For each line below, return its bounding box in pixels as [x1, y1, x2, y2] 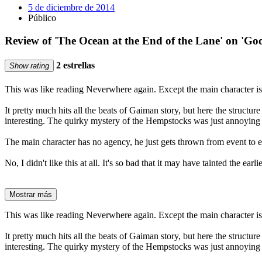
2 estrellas [54, 60, 95, 70]
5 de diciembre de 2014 [28, 2, 115, 12]
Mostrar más [9, 190, 52, 199]
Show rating [9, 61, 49, 70]
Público [28, 12, 56, 23]
